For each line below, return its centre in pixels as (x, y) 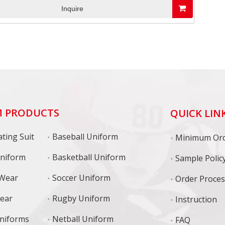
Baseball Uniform (85, 137)
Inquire (72, 9)
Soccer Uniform (81, 178)
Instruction (196, 199)
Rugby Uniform (81, 198)
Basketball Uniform (89, 157)
